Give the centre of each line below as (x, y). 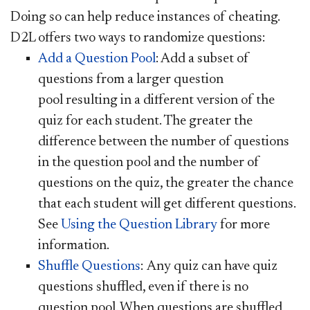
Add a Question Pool (97, 58)
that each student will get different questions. (167, 204)
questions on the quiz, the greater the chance (166, 183)
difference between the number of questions (164, 142)
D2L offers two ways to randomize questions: (138, 38)
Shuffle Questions (89, 266)
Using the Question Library (139, 225)
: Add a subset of (202, 58)
